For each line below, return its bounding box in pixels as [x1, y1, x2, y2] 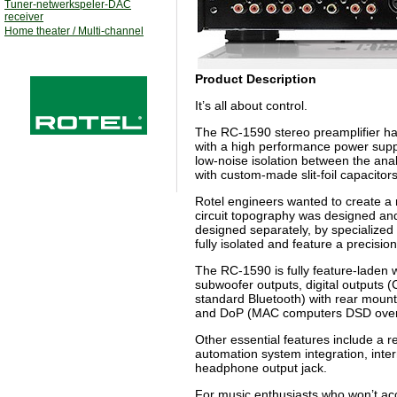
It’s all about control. [195, 98, 307, 113]
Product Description [195, 72, 316, 86]
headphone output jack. [195, 361, 327, 375]
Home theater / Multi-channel [4, 25, 144, 37]
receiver [4, 11, 43, 23]
